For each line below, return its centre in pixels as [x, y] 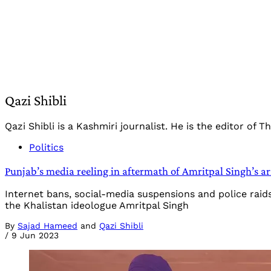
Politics [46, 147]
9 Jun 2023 [35, 236]
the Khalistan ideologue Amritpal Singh [97, 206]
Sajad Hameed [47, 226]
